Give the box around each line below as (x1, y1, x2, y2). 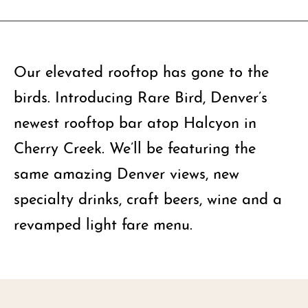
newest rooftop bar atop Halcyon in (14, 110, 256, 131)
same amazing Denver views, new (14, 161, 239, 182)
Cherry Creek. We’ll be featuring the (14, 135, 256, 157)
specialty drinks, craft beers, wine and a (14, 186, 282, 208)
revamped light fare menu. (14, 212, 192, 233)
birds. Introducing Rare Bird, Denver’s (14, 85, 267, 106)
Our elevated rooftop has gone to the (14, 59, 269, 80)
